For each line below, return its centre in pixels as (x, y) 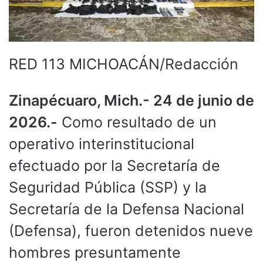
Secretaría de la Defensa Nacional (127, 209)
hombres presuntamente (95, 252)
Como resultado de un (137, 122)
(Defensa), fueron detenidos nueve (131, 230)
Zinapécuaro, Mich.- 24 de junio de (131, 100)
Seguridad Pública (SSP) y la (108, 187)
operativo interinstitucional (102, 144)
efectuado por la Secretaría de (114, 165)
